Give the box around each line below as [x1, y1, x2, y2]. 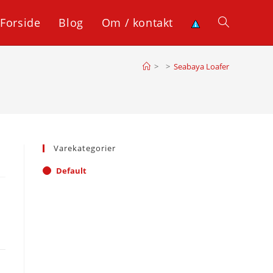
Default [56, 165, 87, 176]
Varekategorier [54, 143, 116, 154]
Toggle [218, 16, 245, 28]
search [218, 107, 246, 118]
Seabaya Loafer [174, 61, 229, 72]
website [218, 62, 250, 73]
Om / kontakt [101, 15, 173, 30]
